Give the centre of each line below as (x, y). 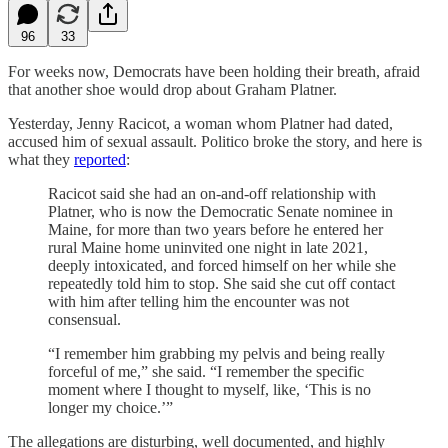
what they (41, 159)
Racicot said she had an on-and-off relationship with (212, 193)
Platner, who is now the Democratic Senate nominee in (220, 211)
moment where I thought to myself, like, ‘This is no (209, 389)
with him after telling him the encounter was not (198, 301)
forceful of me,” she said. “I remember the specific (206, 371)
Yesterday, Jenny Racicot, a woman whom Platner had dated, (200, 123)
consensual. (84, 319)
